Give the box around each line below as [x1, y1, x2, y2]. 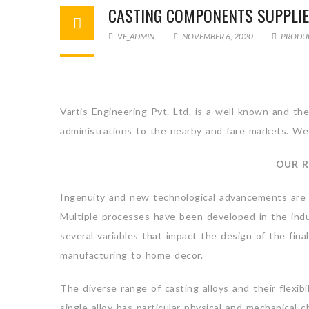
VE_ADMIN [116, 31, 154, 41]
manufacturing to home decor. [60, 249, 203, 261]
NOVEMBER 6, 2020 [181, 31, 255, 41]
